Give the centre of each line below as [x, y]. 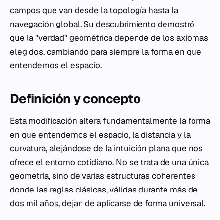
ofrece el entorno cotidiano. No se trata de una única [109, 162]
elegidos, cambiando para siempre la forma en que [106, 52]
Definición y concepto [75, 99]
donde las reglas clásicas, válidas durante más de [104, 190]
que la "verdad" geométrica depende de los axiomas [109, 38]
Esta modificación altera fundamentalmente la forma [110, 121]
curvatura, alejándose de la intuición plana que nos [106, 148]
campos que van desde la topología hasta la [94, 10]
